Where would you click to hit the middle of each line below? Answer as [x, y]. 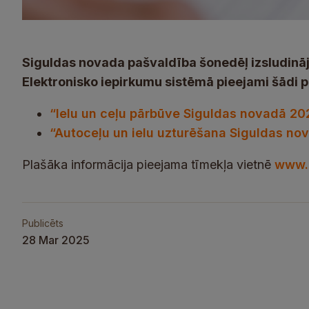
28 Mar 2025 [56, 240]
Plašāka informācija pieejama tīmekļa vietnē [148, 165]
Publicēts [43, 223]
